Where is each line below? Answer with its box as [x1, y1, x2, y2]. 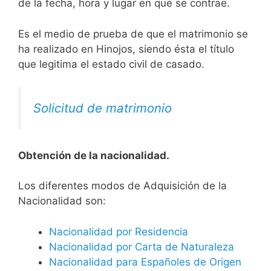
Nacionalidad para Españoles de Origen [49, 255, 241, 268]
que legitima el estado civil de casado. [18, 57, 204, 70]
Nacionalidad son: [18, 195, 106, 207]
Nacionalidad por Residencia [49, 225, 188, 238]
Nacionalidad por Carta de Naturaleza [49, 240, 234, 253]
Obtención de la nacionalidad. [18, 149, 169, 162]
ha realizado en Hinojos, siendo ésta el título [18, 42, 234, 55]
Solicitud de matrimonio [33, 100, 172, 116]
